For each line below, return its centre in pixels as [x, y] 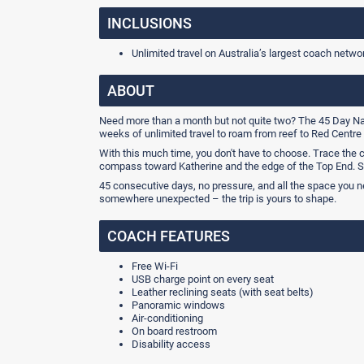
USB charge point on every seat [203, 279]
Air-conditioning [167, 318]
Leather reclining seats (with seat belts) [223, 292]
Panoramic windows [178, 305]
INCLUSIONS [149, 23]
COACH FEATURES [169, 236]
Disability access [171, 344]
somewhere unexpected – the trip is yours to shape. [218, 199]
